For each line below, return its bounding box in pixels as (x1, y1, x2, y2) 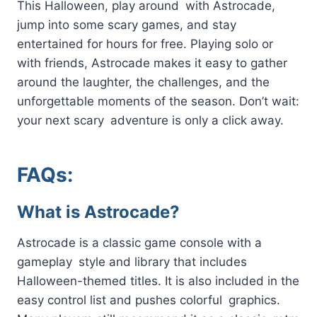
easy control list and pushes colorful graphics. (17, 292, 280, 307)
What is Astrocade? (17, 201, 180, 222)
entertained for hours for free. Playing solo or (17, 36, 279, 51)
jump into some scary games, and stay (17, 17, 236, 32)
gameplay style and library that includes (17, 254, 247, 269)
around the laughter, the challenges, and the (17, 74, 270, 89)
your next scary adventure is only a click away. (17, 113, 284, 127)
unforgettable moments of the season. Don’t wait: (17, 93, 299, 108)
